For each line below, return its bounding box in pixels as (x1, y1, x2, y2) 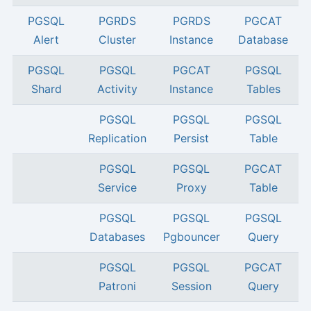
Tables (246, 82, 280, 96)
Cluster (99, 33, 137, 47)
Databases (90, 230, 146, 244)
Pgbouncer (162, 230, 220, 244)
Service (98, 180, 137, 195)
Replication (88, 131, 147, 146)
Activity (97, 82, 138, 96)
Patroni (99, 279, 137, 294)
